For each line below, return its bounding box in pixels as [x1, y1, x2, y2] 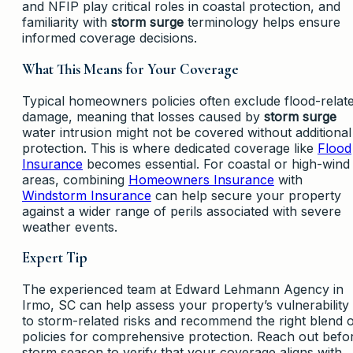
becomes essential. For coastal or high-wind [83, 155, 350, 172]
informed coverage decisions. [22, 30, 197, 46]
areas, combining [22, 171, 128, 188]
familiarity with [22, 14, 111, 31]
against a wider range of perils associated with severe [22, 203, 341, 219]
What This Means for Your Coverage [22, 60, 239, 78]
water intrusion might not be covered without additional [22, 124, 351, 140]
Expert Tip [22, 249, 87, 267]
